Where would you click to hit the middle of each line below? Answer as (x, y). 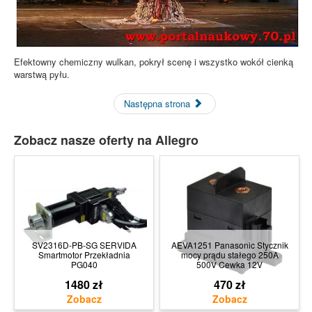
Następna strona (159, 104)
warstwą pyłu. (42, 75)
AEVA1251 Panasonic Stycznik (229, 245)
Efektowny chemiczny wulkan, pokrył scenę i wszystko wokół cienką (154, 62)
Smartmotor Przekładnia (84, 255)
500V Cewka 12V (229, 265)
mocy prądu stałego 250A (229, 255)
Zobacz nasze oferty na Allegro (106, 140)
